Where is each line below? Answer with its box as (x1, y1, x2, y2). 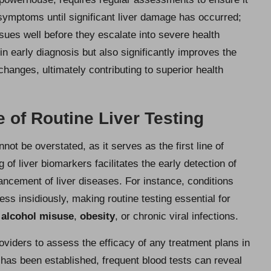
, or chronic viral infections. (115, 210, 238, 222)
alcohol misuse (1, 210, 74, 222)
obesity (80, 210, 115, 222)
